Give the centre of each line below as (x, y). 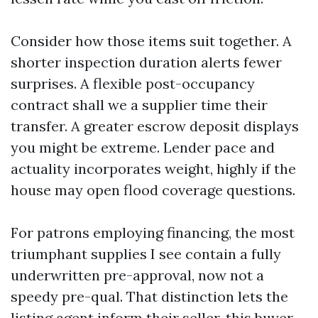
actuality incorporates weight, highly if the (153, 169)
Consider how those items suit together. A (151, 41)
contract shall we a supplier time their (139, 105)
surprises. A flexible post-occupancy (133, 83)
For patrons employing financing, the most (153, 232)
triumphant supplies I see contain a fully (146, 254)
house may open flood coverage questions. (153, 190)
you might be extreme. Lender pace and (143, 147)
